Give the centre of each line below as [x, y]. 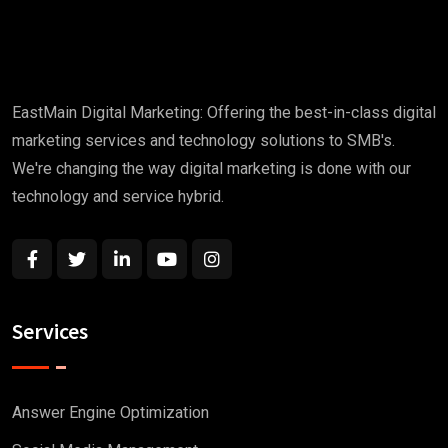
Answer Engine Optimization [110, 413]
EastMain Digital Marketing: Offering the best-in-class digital [224, 113]
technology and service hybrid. [118, 197]
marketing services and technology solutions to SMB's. [203, 141]
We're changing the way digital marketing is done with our [211, 169]
